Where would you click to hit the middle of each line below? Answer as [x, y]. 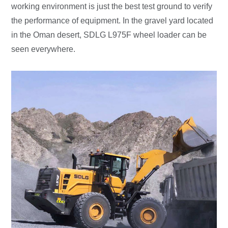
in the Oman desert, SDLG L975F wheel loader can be [109, 35]
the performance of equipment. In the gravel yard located [112, 21]
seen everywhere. [44, 49]
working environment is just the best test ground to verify [112, 7]
